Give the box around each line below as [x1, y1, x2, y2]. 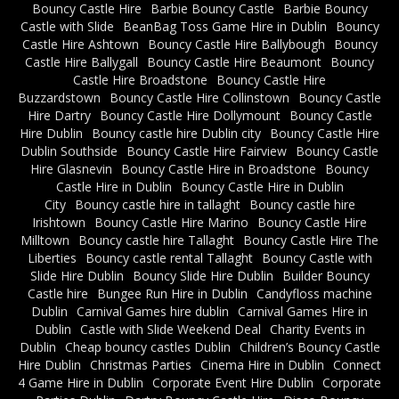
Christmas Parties [90, 356, 191, 374]
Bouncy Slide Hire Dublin [132, 267, 273, 285]
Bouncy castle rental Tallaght [85, 249, 253, 267]
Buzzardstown [18, 89, 101, 107]
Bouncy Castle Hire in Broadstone [121, 160, 316, 178]
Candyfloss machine [256, 285, 372, 303]
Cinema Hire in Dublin [200, 356, 324, 374]
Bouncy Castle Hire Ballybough [147, 36, 325, 53]
